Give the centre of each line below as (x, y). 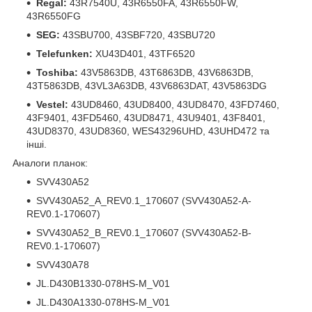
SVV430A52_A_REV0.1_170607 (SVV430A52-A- (144, 200)
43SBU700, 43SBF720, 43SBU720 (138, 34)
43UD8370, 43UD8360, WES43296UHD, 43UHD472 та (148, 131)
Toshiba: (57, 72)
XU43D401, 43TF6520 (144, 53)
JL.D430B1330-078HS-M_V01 (103, 283)
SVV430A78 (63, 264)
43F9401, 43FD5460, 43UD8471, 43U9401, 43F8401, (146, 117)
